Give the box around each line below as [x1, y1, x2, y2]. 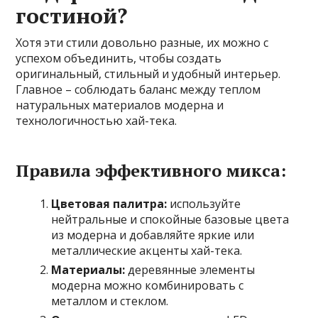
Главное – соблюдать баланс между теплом [16, 82, 261, 98]
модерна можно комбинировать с [51, 278, 244, 294]
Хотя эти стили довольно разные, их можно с [16, 35, 269, 51]
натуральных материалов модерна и [16, 97, 224, 114]
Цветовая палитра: [51, 196, 168, 212]
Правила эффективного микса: [16, 159, 287, 182]
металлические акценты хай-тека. [51, 243, 243, 259]
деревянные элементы [125, 262, 256, 278]
